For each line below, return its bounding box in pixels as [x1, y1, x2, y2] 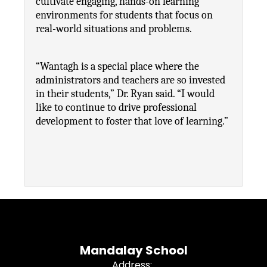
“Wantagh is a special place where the [36, 60, 199, 73]
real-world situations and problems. [36, 23, 192, 35]
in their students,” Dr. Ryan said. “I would [36, 88, 215, 100]
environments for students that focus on [36, 9, 213, 21]
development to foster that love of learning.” [36, 115, 228, 128]
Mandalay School [79, 242, 188, 259]
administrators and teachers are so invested [36, 74, 225, 86]
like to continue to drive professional [36, 101, 197, 114]
